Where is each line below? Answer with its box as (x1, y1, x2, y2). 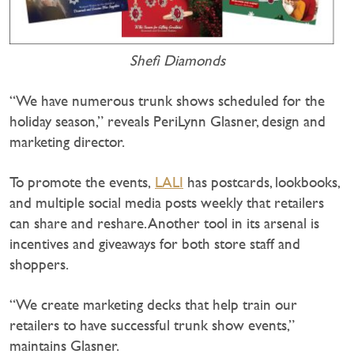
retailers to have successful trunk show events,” (9, 316, 295, 333)
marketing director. (9, 133, 125, 150)
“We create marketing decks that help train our (9, 296, 297, 313)
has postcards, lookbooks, (183, 173, 339, 190)
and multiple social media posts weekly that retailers (9, 194, 324, 211)
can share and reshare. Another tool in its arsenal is (9, 214, 319, 232)
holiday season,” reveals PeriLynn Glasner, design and (9, 112, 326, 130)
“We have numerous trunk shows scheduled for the (9, 92, 325, 109)
